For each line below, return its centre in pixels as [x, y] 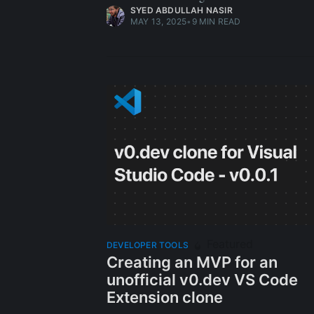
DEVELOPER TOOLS [148, 245]
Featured [228, 244]
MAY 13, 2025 [159, 22]
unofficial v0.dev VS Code [202, 280]
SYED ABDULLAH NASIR [182, 11]
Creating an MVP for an [192, 262]
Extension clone [165, 298]
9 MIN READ [216, 22]
